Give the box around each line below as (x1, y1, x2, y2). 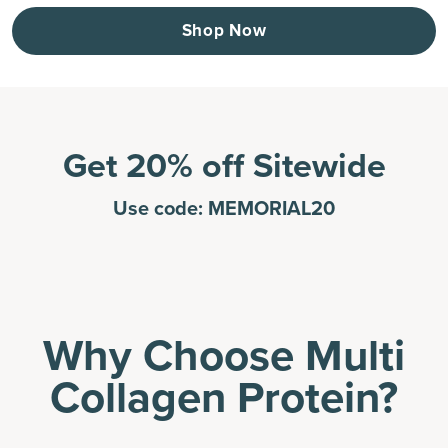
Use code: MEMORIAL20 (113, 193, 335, 223)
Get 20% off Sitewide (62, 140, 386, 191)
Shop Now (181, 18, 267, 43)
